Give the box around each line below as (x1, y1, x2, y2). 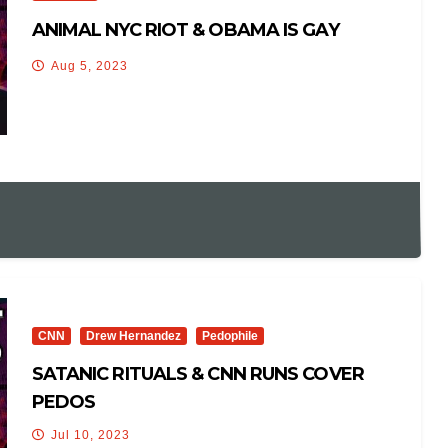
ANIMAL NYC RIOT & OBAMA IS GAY (31, 19, 339, 41)
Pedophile (201, 328, 258, 343)
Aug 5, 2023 (50, 59, 128, 73)
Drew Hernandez (85, 328, 181, 343)
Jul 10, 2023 (50, 427, 130, 442)
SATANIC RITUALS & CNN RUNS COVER (31, 362, 364, 385)
